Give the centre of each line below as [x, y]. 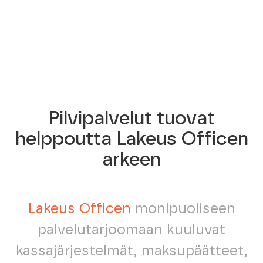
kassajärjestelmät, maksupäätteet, [131, 251]
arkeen [131, 160]
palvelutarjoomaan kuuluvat [131, 230]
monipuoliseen [183, 209]
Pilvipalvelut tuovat [131, 119]
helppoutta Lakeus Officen [131, 139]
